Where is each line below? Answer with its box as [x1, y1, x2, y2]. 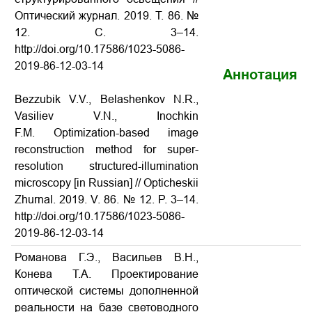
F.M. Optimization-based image [15, 127, 198, 139]
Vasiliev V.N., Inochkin [15, 110, 198, 122]
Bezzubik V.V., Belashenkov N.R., [15, 93, 198, 105]
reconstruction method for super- [15, 143, 198, 155]
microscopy [15, 177, 74, 189]
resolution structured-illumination [15, 160, 198, 172]
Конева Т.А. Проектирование [15, 268, 198, 280]
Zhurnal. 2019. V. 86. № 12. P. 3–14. [15, 194, 198, 205]
